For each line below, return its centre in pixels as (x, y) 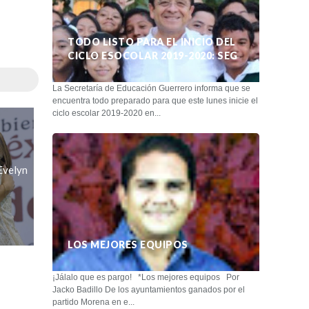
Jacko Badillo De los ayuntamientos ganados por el (149, 289)
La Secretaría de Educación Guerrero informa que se (151, 88)
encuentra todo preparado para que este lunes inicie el (155, 100)
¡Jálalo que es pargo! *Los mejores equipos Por (146, 277)
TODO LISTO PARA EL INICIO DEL (152, 41)
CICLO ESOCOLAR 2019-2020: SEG (153, 55)
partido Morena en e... (93, 302)
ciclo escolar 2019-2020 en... (107, 113)
